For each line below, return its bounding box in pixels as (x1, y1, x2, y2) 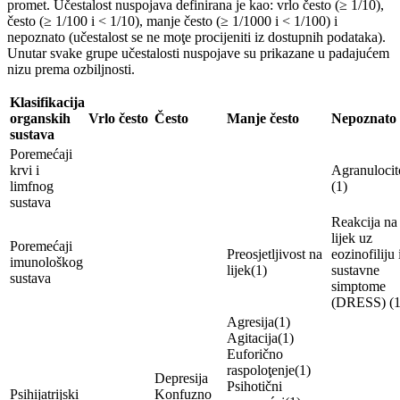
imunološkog (10, 254, 83, 270)
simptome (331, 278, 386, 294)
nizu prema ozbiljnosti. (7, 61, 135, 77)
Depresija (154, 370, 208, 386)
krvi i (10, 162, 39, 178)
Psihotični (227, 378, 282, 394)
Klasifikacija (10, 94, 85, 110)
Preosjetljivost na (227, 246, 322, 262)
